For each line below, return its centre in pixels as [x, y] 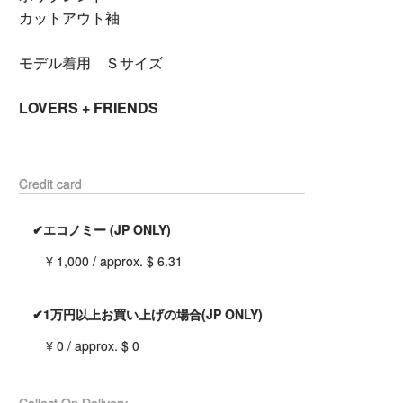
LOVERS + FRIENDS [89, 107]
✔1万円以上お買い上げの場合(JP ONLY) [148, 314]
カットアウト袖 [69, 18]
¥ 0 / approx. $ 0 [93, 345]
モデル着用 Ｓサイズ [91, 63]
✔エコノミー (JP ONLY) [102, 229]
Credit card [50, 184]
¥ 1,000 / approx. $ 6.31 [114, 261]
